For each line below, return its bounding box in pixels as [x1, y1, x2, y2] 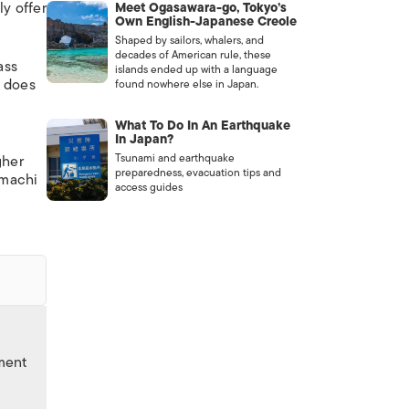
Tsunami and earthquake [114, 149, 235, 167]
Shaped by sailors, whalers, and [114, 31, 264, 49]
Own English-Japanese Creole [114, 11, 297, 32]
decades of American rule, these [114, 46, 271, 64]
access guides [114, 178, 183, 196]
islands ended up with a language [114, 60, 278, 79]
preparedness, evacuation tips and [114, 163, 281, 182]
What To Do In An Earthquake [114, 115, 290, 136]
